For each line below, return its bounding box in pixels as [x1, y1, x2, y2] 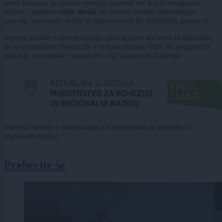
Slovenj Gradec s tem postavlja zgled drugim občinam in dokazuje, [4, 33, 213, 42]
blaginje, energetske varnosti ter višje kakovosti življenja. [4, 51, 181, 60]
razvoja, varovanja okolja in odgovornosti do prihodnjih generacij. [4, 16, 210, 25]
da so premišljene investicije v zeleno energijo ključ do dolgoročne [4, 42, 211, 51]
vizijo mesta [57, 7, 97, 16]
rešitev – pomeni [4, 7, 57, 16]
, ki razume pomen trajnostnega [97, 7, 194, 16]
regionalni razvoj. [4, 132, 59, 141]
